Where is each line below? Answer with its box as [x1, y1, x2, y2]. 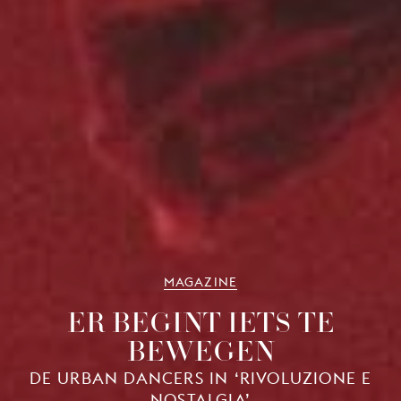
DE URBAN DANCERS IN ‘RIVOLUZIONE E [29, 368, 372, 388]
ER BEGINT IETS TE [66, 299, 335, 343]
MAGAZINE [163, 274, 238, 289]
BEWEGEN [126, 328, 275, 371]
